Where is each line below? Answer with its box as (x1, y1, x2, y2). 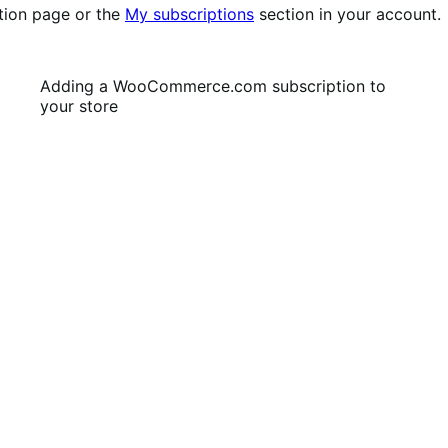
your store (39, 95, 118, 116)
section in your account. (254, 3, 441, 24)
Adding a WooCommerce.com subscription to (39, 75, 386, 96)
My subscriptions (125, 3, 254, 24)
